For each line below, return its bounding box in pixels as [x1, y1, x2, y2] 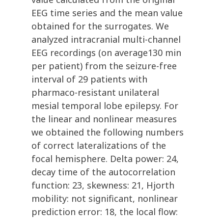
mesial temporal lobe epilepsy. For [31, 100, 178, 112]
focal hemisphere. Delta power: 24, [31, 153, 179, 165]
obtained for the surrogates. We [31, 20, 169, 32]
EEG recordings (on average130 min [31, 47, 181, 59]
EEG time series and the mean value [31, 7, 183, 19]
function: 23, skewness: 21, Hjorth [31, 179, 174, 192]
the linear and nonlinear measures [31, 113, 177, 125]
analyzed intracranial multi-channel [31, 33, 181, 46]
